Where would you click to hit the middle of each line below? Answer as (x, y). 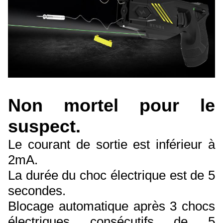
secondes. (37, 190)
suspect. (44, 126)
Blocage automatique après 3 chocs (111, 206)
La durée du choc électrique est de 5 (111, 175)
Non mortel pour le (111, 105)
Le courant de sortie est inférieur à (111, 144)
